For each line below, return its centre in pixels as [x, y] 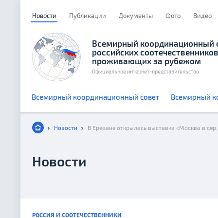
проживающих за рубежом [146, 61]
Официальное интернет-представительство [145, 71]
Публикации [88, 16]
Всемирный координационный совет [95, 97]
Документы [136, 16]
